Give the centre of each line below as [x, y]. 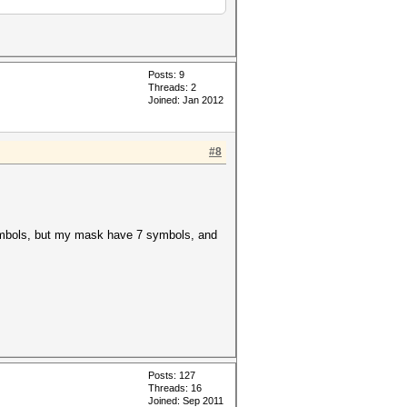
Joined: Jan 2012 [186, 100]
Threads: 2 [172, 87]
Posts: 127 [172, 375]
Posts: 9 [166, 74]
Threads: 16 [175, 388]
